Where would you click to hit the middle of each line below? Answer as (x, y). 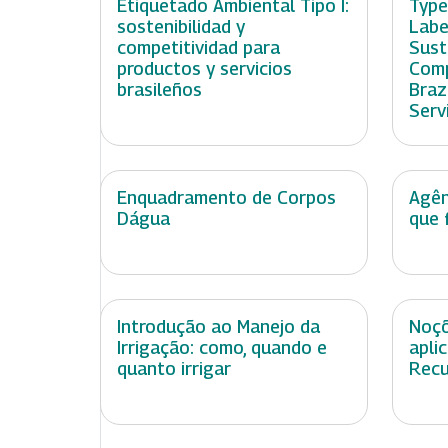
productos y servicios (204, 69)
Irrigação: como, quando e (222, 348)
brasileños (159, 90)
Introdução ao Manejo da (218, 327)
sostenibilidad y (181, 27)
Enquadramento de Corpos (226, 198)
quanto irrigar (174, 369)
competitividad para (198, 48)
